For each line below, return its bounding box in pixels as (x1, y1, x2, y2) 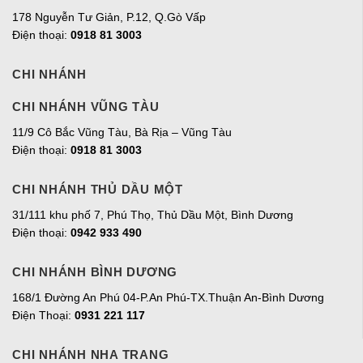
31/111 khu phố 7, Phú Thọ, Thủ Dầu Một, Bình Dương (12, 208, 293, 221)
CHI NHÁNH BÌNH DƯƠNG (12, 265, 177, 280)
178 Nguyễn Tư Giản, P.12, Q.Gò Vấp (12, 10, 206, 23)
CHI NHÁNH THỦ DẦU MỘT (12, 182, 183, 196)
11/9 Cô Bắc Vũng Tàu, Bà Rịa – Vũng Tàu (12, 125, 232, 139)
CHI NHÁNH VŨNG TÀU (12, 99, 160, 113)
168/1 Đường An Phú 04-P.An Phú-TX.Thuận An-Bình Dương (12, 291, 324, 305)
